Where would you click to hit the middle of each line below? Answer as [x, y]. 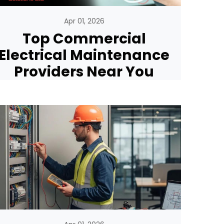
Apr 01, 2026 [84, 21]
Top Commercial [84, 38]
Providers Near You [84, 71]
